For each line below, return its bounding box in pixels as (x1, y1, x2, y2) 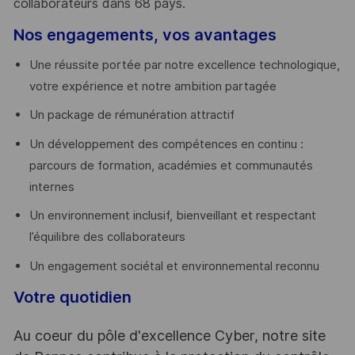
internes (29, 179, 74, 194)
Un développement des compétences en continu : (29, 136, 303, 151)
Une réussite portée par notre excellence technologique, (29, 57, 340, 72)
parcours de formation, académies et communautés (29, 158, 313, 173)
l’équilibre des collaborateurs (29, 230, 185, 245)
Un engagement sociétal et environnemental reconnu (29, 258, 319, 273)
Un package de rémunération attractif (29, 108, 235, 123)
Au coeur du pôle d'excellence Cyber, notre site (13, 326, 326, 344)
